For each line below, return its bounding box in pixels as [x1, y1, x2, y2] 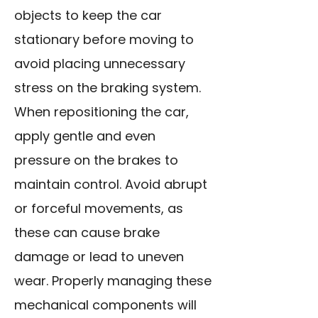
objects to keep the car [14, 6, 162, 25]
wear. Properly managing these [14, 272, 212, 290]
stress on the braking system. [14, 79, 201, 97]
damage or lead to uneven [14, 248, 184, 266]
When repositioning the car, [14, 103, 189, 121]
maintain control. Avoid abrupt [14, 175, 207, 194]
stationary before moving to [14, 31, 194, 49]
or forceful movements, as [14, 199, 183, 218]
